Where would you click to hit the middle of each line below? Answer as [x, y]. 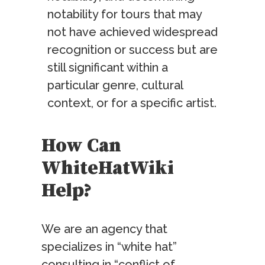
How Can [81, 146]
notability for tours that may [125, 14]
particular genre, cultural [115, 85]
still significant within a [108, 68]
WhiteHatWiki [108, 169]
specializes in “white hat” [109, 247]
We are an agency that [104, 229]
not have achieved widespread [132, 32]
